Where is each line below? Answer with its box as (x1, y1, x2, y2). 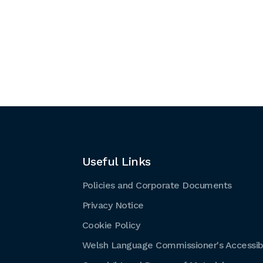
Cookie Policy (82, 220, 140, 231)
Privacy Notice (82, 200, 144, 211)
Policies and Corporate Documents (82, 180, 232, 191)
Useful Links (82, 154, 151, 168)
